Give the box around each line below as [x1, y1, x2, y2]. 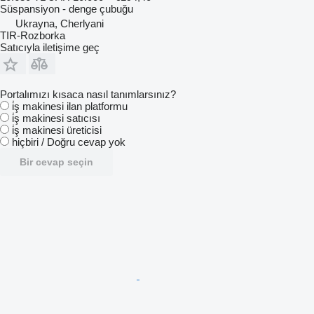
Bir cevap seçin [20, 156, 93, 168]
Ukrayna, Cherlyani [15, 17, 104, 29]
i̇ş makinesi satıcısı [12, 111, 100, 124]
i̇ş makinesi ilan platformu [12, 100, 128, 112]
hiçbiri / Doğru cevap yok [12, 135, 125, 148]
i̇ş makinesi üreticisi [12, 123, 102, 136]
